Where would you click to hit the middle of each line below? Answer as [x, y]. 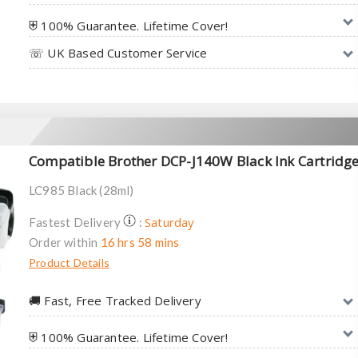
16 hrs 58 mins [140, 242]
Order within [65, 242]
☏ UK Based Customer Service [118, 53]
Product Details [69, 262]
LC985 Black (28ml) [82, 190]
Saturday [170, 222]
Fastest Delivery [76, 222]
